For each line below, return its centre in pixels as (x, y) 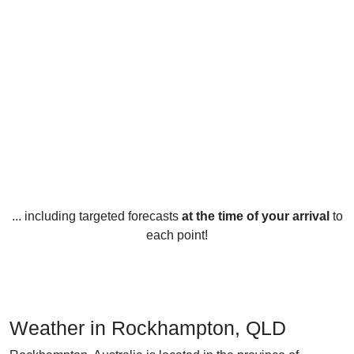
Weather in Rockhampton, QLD (148, 328)
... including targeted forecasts (96, 216)
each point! (177, 235)
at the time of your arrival (255, 216)
